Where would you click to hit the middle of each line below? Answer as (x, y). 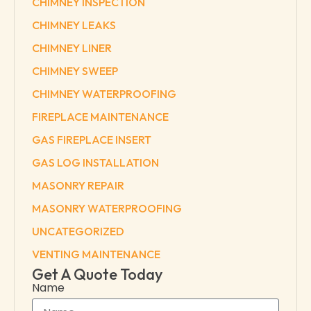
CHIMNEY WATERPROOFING (104, 93)
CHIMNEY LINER (72, 48)
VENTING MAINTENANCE (96, 254)
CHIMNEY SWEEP (75, 70)
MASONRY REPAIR (78, 185)
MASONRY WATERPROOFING (107, 208)
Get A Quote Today (97, 274)
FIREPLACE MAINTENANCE (100, 116)
